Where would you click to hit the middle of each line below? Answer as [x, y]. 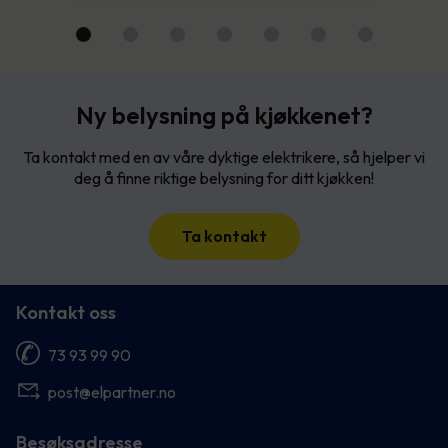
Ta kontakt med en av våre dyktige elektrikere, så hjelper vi [224, 156]
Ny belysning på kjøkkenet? [224, 114]
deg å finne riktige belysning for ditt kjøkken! [224, 177]
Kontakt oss [66, 312]
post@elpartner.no [112, 391]
